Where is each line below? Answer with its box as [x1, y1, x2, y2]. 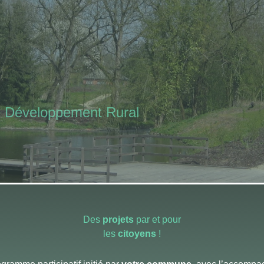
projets [103, 214, 136, 225]
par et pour [136, 214, 181, 225]
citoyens [118, 229, 159, 239]
